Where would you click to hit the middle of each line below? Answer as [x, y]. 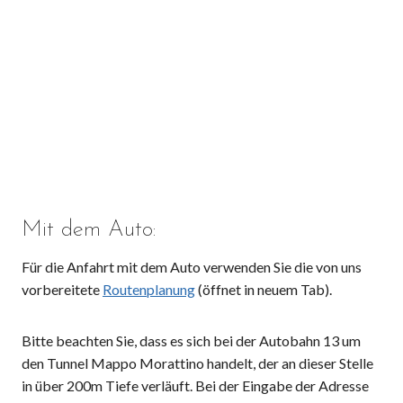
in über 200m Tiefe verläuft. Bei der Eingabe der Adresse [195, 385]
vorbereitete [62, 289]
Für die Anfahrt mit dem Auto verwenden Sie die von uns [192, 267]
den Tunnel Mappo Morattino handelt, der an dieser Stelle [197, 363]
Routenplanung [149, 289]
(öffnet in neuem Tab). [264, 289]
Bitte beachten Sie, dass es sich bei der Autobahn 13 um [191, 340]
